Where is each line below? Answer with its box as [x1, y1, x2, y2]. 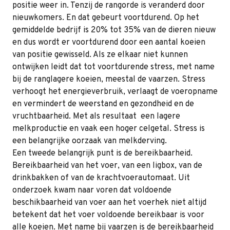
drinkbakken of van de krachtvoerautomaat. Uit [12, 173, 190, 184]
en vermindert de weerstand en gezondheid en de [12, 99, 194, 110]
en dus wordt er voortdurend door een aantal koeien [12, 37, 205, 48]
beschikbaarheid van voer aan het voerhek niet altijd [12, 198, 206, 208]
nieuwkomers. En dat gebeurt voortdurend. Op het [12, 13, 199, 24]
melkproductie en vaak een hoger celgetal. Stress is [12, 124, 205, 135]
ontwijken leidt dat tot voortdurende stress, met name [12, 62, 215, 73]
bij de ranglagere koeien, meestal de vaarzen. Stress [12, 74, 205, 85]
